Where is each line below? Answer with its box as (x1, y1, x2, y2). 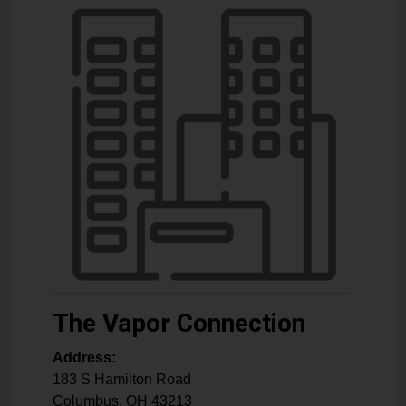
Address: (53, 350, 116, 366)
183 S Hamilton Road (53, 372, 191, 388)
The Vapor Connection (53, 308, 305, 339)
